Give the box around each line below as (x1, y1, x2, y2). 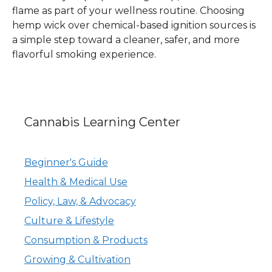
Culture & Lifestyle (24, 214, 114, 226)
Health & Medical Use (24, 175, 127, 188)
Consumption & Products (24, 234, 148, 246)
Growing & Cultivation (24, 253, 131, 265)
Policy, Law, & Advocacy (24, 195, 136, 207)
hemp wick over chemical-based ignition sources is (12, 19, 256, 31)
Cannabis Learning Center (24, 114, 180, 129)
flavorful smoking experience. (12, 48, 156, 60)
